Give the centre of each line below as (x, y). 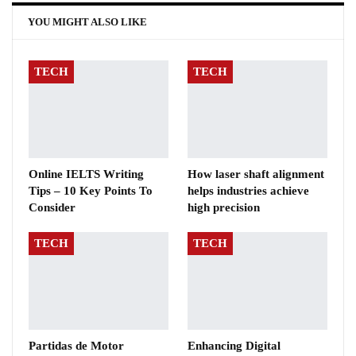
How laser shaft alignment (256, 174)
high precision (224, 207)
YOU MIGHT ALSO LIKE (87, 21)
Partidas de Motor (76, 345)
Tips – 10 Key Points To (91, 190)
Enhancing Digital (234, 345)
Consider (52, 207)
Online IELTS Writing (86, 174)
